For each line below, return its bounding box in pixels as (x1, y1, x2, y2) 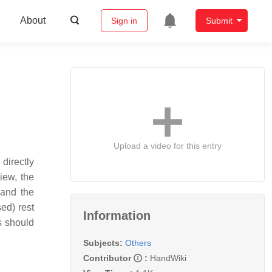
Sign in (110, 16, 137, 26)
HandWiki (150, 253, 186, 263)
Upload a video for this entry (114, 140, 222, 151)
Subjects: (83, 237, 123, 248)
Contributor (83, 253, 134, 263)
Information (83, 208, 151, 222)
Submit (205, 16, 233, 26)
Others (125, 237, 151, 248)
